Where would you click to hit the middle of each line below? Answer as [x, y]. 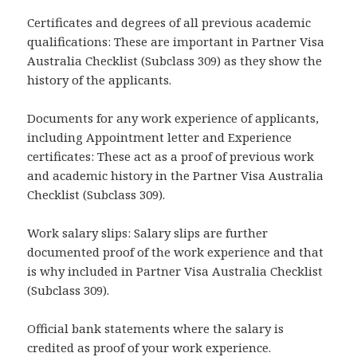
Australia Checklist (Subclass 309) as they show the [175, 61]
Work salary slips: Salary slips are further [148, 233]
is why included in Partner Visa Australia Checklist [175, 271]
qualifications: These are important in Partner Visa [176, 42]
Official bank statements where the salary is [156, 329]
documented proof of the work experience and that [176, 252]
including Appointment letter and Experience [160, 137]
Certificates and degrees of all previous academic [169, 23]
